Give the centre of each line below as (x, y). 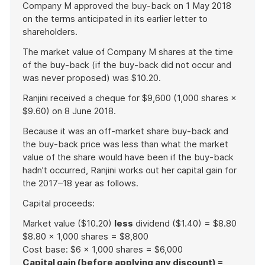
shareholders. (50, 32)
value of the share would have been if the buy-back (128, 157)
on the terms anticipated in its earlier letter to (115, 19)
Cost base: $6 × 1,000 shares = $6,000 (103, 249)
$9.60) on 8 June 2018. (69, 111)
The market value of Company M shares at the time (128, 52)
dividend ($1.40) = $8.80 (185, 223)
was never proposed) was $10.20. (92, 78)
